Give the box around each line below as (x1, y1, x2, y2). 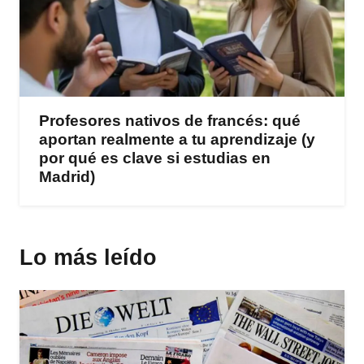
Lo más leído (19, 244, 157, 270)
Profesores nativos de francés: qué (39, 111, 301, 129)
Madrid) (39, 167, 95, 185)
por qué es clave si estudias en (39, 149, 271, 167)
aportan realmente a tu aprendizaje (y (39, 130, 315, 148)
